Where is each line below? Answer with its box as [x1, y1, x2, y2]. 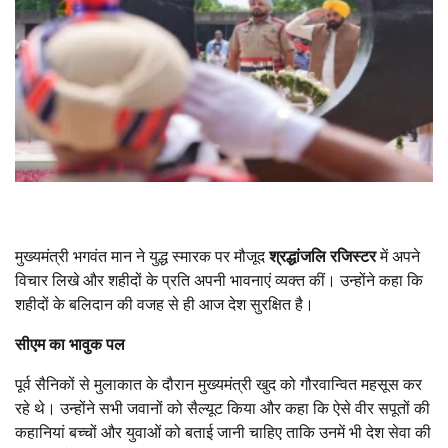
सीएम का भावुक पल [15, 335, 125, 355]
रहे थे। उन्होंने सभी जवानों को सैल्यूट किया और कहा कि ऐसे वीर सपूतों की [15, 399, 430, 419]
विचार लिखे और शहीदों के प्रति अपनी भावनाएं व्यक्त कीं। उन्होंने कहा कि [15, 271, 423, 291]
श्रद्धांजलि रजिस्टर [269, 247, 376, 267]
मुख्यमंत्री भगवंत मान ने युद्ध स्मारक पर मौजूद [15, 247, 269, 267]
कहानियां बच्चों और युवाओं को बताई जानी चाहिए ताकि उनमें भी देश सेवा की [15, 423, 431, 443]
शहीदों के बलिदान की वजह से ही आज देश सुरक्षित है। [15, 295, 314, 315]
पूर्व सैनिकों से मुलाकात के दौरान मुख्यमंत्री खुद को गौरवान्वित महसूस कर [15, 375, 422, 395]
